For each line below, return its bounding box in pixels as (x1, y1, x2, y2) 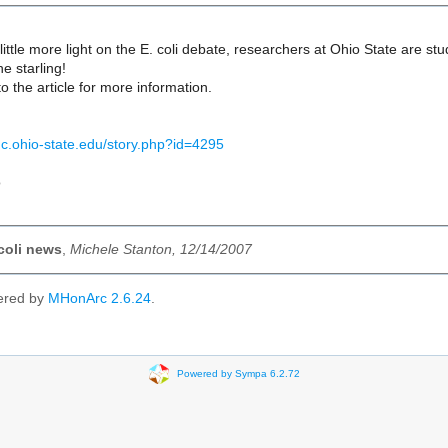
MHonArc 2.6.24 (48, 291, 151, 307)
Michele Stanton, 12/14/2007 (70, 242, 252, 258)
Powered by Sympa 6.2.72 (176, 367, 300, 379)
